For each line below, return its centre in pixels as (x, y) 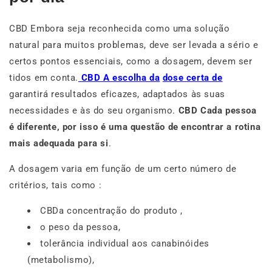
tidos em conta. (44, 77)
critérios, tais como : (56, 185)
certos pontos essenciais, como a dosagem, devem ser (131, 61)
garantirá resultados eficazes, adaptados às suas (117, 94)
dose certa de (192, 77)
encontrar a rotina (221, 127)
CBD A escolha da (119, 77)
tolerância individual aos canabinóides (125, 243)
